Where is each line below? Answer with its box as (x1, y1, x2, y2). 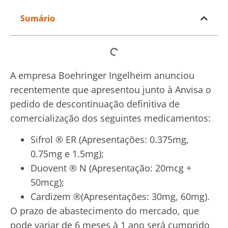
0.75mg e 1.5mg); (31, 148, 104, 160)
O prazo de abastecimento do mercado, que (10, 205, 199, 217)
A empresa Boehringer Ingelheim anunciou (10, 69, 194, 81)
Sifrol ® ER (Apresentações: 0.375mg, (31, 133, 189, 146)
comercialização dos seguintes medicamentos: (10, 111, 211, 124)
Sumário (20, 12, 55, 24)
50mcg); (31, 176, 64, 189)
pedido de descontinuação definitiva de (10, 97, 180, 110)
